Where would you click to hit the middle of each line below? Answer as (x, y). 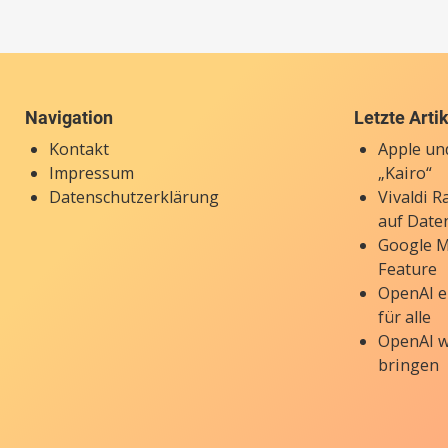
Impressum (91, 173)
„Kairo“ (405, 173)
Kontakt (78, 149)
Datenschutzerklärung (133, 197)
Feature (408, 269)
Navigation (68, 118)
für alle (405, 317)
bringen (409, 365)
